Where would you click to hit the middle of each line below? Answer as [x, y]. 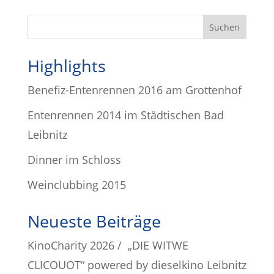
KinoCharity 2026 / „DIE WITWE [108, 245]
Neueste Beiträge [94, 221]
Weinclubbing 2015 [76, 185]
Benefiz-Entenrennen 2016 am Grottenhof [134, 90]
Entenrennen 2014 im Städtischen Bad [125, 115]
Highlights [66, 66]
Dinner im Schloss [74, 160]
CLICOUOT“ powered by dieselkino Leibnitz [137, 265]
